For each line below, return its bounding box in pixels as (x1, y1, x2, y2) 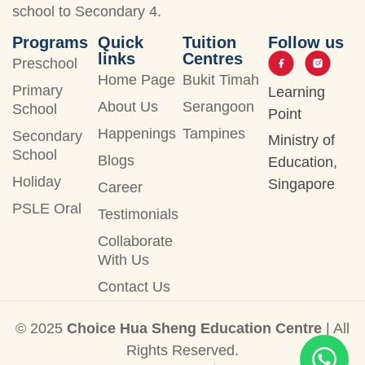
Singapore (267, 176, 335, 193)
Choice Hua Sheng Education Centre (67, 320, 322, 337)
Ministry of (267, 132, 335, 149)
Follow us (267, 33, 344, 52)
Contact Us (97, 279, 170, 296)
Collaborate (97, 233, 173, 250)
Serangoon (182, 99, 254, 116)
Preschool (12, 55, 77, 73)
